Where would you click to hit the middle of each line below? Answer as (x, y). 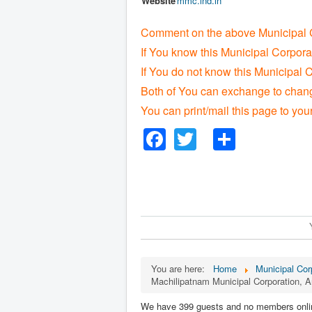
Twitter (229, 135)
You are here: (181, 268)
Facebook (215, 135)
